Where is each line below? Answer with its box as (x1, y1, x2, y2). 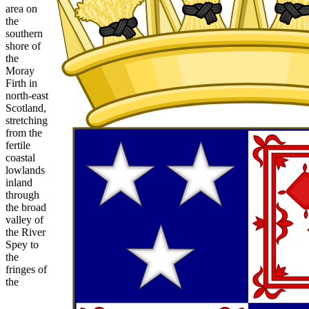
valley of (6, 213, 43, 226)
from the (6, 126, 42, 139)
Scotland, (6, 101, 46, 114)
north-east (6, 89, 48, 101)
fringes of (6, 263, 47, 275)
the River (6, 226, 46, 238)
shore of (6, 39, 41, 52)
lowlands (6, 163, 45, 176)
